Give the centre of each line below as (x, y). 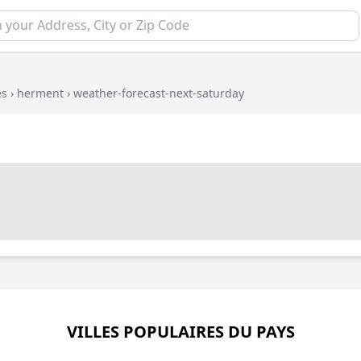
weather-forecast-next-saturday (159, 93)
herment (40, 93)
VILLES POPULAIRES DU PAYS (180, 332)
